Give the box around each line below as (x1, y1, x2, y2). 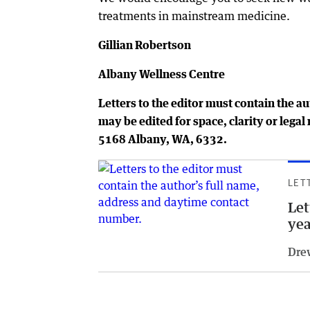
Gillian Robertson (98, 38, 191, 53)
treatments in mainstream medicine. (98, 9, 290, 24)
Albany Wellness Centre (98, 67, 225, 82)
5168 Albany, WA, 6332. (98, 132, 227, 147)
